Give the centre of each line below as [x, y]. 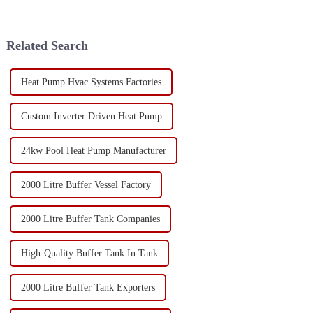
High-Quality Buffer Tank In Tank [89, 253]
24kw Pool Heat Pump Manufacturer [93, 150]
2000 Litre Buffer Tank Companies [90, 219]
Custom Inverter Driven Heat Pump [91, 116]
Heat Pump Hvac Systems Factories [91, 82]
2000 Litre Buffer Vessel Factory [86, 184]
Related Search [47, 45]
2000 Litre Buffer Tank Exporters [88, 287]
